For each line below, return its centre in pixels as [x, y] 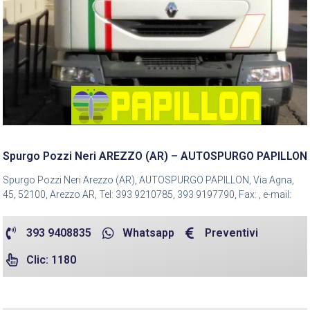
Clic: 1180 [51, 260]
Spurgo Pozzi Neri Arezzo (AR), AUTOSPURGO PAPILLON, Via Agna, [148, 180]
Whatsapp [148, 233]
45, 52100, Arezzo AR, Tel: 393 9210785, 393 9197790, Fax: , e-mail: [147, 195]
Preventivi [232, 233]
